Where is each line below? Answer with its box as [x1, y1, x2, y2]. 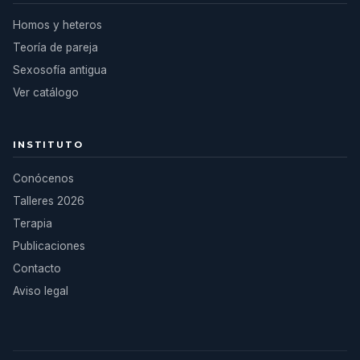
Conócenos [13, 172, 74, 185]
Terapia [13, 217, 52, 230]
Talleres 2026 [13, 194, 84, 207]
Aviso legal [13, 284, 68, 297]
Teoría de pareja [13, 41, 98, 54]
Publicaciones [13, 239, 85, 252]
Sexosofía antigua [13, 63, 107, 76]
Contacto [13, 262, 61, 275]
